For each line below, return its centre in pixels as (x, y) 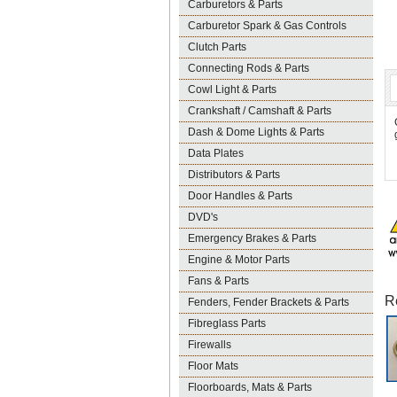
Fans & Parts (218, 281)
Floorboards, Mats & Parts (250, 387)
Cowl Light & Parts (232, 90)
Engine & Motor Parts (239, 260)
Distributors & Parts (234, 175)
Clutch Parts (217, 47)
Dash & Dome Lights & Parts (256, 132)
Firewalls (210, 345)
